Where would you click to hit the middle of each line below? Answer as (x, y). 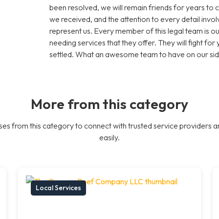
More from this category (109, 103)
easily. (109, 137)
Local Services (59, 187)
